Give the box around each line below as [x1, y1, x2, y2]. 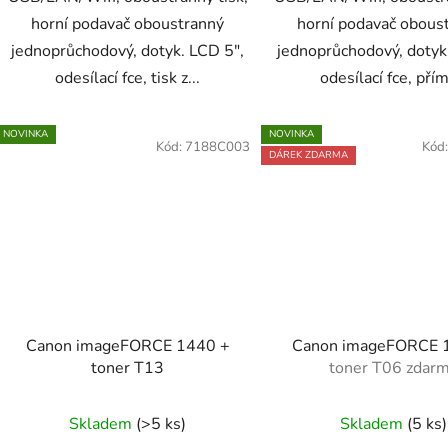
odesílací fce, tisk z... [55, 66, 201, 89]
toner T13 [91, 357, 165, 380]
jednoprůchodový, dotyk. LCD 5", [11, 39, 245, 62]
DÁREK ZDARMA [268, 148, 348, 163]
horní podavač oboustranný [31, 12, 225, 35]
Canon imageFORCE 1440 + [25, 335, 230, 358]
